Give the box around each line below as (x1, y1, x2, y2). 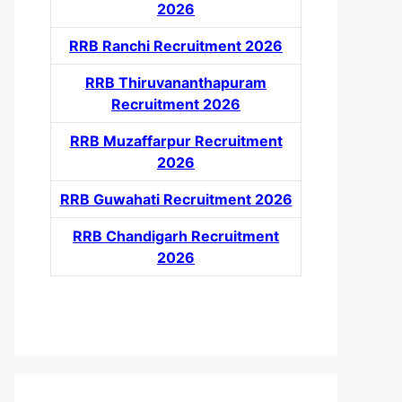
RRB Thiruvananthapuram (85, 74, 267, 92)
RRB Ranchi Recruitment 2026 (69, 37, 283, 55)
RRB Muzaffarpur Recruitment (69, 132, 283, 150)
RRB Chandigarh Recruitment (73, 227, 279, 245)
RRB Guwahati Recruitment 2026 (59, 190, 293, 208)
